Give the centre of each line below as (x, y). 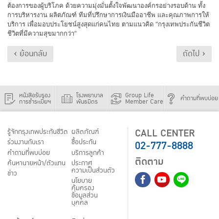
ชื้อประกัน (84, 142)
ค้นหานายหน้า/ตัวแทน (36, 164)
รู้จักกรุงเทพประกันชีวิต (38, 132)
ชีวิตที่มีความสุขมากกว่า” (42, 33)
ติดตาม (150, 162)
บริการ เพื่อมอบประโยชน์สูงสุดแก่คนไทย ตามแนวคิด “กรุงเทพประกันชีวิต (109, 24)
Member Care (144, 102)
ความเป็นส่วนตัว (93, 171)
